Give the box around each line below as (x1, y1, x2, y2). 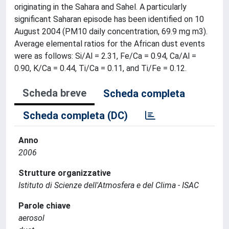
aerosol (18, 213, 44, 223)
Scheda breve (22, 87, 86, 99)
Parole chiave (18, 201, 71, 211)
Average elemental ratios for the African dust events (14, 39, 205, 49)
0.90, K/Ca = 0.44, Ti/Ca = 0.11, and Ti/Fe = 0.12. (14, 63, 187, 73)
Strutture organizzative (18, 168, 111, 178)
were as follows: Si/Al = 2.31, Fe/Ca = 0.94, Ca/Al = (14, 51, 196, 61)
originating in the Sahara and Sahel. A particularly (14, 2, 187, 12)
